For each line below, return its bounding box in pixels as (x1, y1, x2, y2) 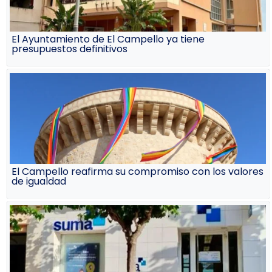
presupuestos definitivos (12, 41, 128, 56)
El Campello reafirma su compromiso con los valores (12, 164, 264, 178)
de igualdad (12, 174, 67, 188)
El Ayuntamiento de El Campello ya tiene (12, 32, 205, 46)
